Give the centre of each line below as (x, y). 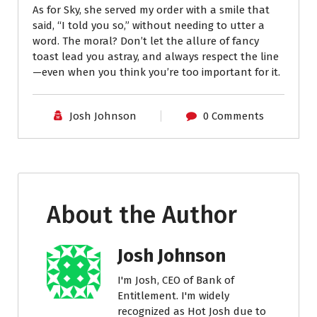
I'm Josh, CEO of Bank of (175, 280)
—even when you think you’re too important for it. (156, 72)
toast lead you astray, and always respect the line (156, 56)
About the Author (142, 214)
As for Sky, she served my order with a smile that (151, 10)
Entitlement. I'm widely (173, 295)
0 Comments (233, 116)
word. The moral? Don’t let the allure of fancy (146, 41)
